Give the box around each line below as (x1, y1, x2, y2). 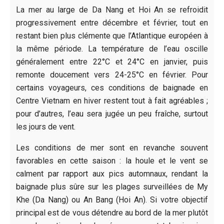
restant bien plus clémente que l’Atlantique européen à (16, 30, 208, 40)
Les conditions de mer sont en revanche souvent (16, 142, 208, 152)
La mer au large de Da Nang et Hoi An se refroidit (16, 4, 208, 14)
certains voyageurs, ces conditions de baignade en (16, 82, 208, 92)
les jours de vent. (16, 121, 75, 131)
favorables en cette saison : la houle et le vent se (16, 155, 208, 165)
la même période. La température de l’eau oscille (16, 43, 208, 53)
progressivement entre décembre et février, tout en (16, 17, 208, 27)
